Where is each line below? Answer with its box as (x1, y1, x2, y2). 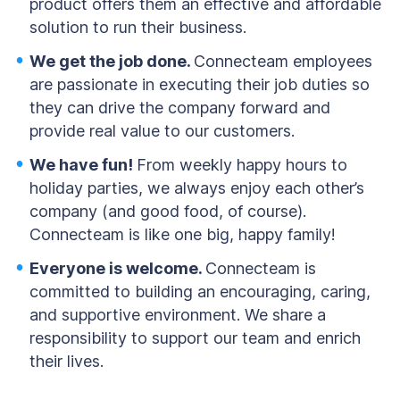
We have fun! (29, 155, 137, 174)
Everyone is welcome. (29, 259, 205, 278)
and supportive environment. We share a (29, 305, 326, 324)
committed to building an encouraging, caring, (29, 282, 371, 301)
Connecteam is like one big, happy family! (29, 225, 336, 244)
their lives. (29, 352, 108, 371)
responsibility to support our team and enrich (29, 329, 361, 347)
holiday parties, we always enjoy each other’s (29, 179, 364, 197)
